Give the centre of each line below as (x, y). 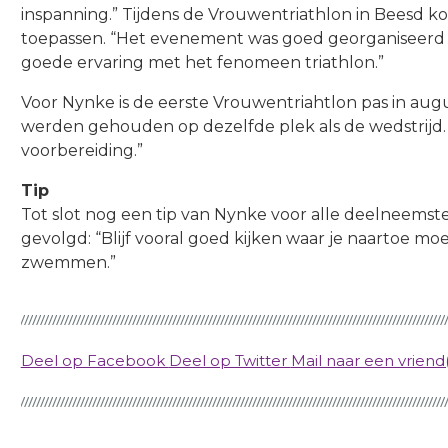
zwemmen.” (68, 263)
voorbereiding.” (81, 151)
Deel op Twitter (229, 361)
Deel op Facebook (94, 361)
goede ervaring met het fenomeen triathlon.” (202, 63)
